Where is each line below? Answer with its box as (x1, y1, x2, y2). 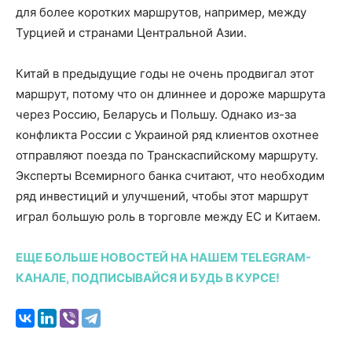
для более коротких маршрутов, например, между (16, 4, 306, 20)
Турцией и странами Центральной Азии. (16, 24, 247, 40)
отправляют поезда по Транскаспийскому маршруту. (16, 147, 318, 163)
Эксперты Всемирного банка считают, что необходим (16, 167, 324, 183)
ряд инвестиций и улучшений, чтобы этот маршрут (16, 188, 309, 203)
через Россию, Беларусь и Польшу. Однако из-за (16, 106, 296, 122)
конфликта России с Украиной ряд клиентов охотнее (16, 126, 319, 142)
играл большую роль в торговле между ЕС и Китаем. (16, 208, 321, 224)
